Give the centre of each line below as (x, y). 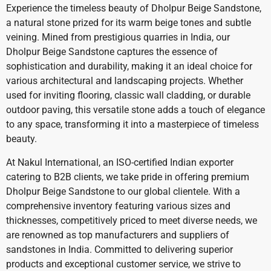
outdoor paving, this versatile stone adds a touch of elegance (135, 110)
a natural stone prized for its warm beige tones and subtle (129, 23)
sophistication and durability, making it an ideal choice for (129, 67)
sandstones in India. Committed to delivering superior (119, 249)
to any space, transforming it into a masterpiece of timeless (132, 125)
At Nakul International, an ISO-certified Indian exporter (120, 162)
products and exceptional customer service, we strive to (123, 264)
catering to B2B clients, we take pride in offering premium (128, 177)
